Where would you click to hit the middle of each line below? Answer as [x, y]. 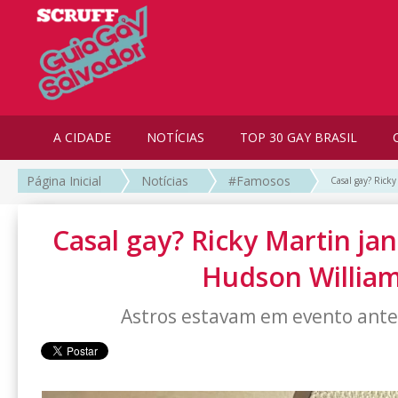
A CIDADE [82, 137]
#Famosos [259, 181]
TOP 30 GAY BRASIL [298, 137]
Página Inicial [64, 181]
